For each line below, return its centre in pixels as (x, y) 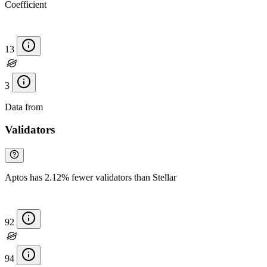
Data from (25, 107)
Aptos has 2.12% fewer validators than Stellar (91, 178)
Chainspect (66, 107)
